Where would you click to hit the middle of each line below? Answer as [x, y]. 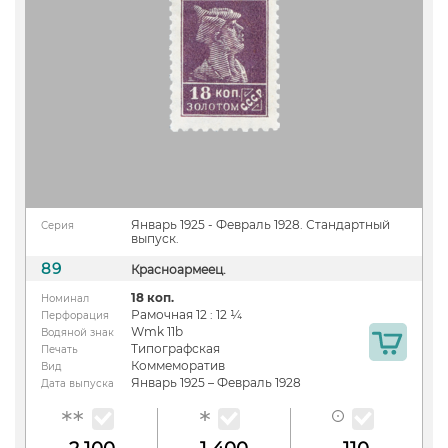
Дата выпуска [77, 383]
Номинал [65, 298]
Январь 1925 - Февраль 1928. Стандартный [260, 224]
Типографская [175, 348]
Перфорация [75, 315]
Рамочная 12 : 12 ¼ [186, 314]
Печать [59, 349]
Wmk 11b [157, 331]
